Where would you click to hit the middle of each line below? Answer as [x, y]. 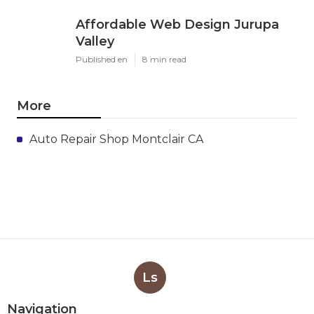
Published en [102, 59]
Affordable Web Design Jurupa [177, 24]
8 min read [164, 59]
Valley [95, 41]
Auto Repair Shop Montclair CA [116, 139]
